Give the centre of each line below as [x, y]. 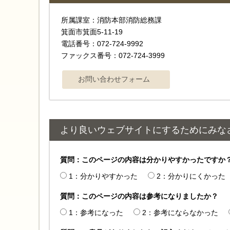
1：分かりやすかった [103, 176]
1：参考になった [96, 213]
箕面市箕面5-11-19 [92, 32]
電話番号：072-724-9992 [102, 44]
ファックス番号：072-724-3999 [113, 56]
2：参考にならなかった [180, 213]
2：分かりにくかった [191, 176]
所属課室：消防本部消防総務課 [115, 20]
